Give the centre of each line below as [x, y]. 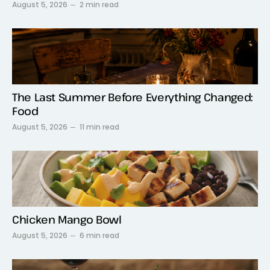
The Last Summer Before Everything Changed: [132, 97]
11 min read [99, 127]
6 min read [99, 235]
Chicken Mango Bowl [67, 219]
